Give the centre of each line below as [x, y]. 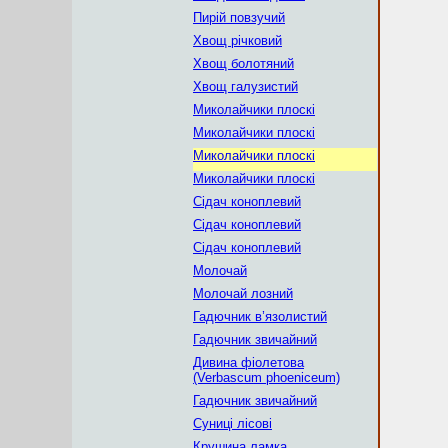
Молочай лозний [243, 293]
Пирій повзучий [239, 17]
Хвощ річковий [237, 40]
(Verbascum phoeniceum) [266, 377]
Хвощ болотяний [243, 63]
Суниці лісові [232, 423]
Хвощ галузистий [245, 86]
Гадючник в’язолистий [260, 316]
